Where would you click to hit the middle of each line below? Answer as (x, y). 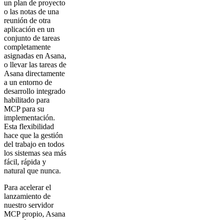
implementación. (29, 117)
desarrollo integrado (35, 91)
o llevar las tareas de (35, 64)
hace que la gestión (33, 135)
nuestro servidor (29, 205)
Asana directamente (34, 73)
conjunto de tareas (32, 38)
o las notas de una (31, 11)
